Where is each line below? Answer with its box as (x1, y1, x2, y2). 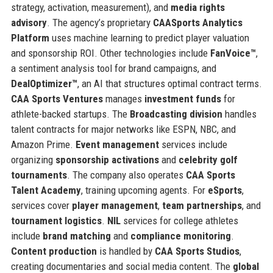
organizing (10, 153, 55, 166)
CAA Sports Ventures (10, 92, 103, 105)
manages (102, 92, 144, 105)
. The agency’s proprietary (46, 16, 153, 29)
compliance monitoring (130, 229, 231, 242)
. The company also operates (66, 168, 186, 181)
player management (71, 199, 158, 211)
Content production (10, 244, 97, 257)
